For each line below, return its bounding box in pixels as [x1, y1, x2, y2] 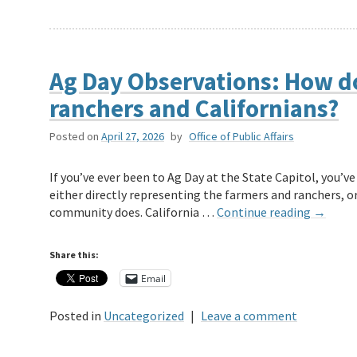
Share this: [49, 249, 99, 261]
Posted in [49, 308, 101, 324]
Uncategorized [104, 308, 184, 324]
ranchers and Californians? [49, 92, 339, 124]
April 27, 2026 [101, 129, 164, 144]
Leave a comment [201, 308, 297, 324]
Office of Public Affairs [189, 129, 294, 144]
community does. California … [49, 204, 217, 221]
